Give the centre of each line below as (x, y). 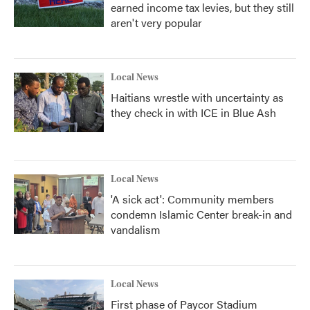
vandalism (136, 229)
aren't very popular (156, 22)
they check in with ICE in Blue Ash (193, 112)
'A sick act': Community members (192, 199)
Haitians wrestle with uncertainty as (197, 97)
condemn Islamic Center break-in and (201, 214)
